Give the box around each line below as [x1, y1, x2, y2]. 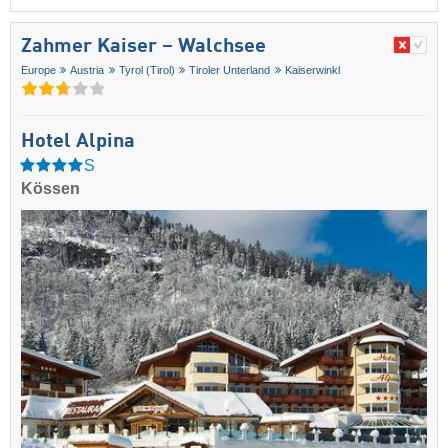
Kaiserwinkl [284, 64, 340, 77]
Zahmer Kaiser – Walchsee [21, 37, 266, 58]
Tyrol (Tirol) [118, 64, 175, 77]
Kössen [21, 180, 80, 198]
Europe [21, 64, 56, 77]
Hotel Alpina [21, 132, 135, 153]
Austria [70, 64, 105, 77]
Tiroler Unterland [189, 64, 271, 77]
